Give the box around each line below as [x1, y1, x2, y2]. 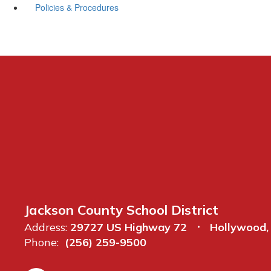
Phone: [24, 235, 59, 249]
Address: [24, 220, 67, 234]
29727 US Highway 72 [70, 220, 187, 234]
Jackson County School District [24, 201, 218, 218]
